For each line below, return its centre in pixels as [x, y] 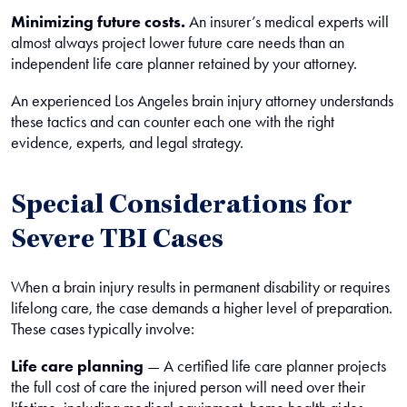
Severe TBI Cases [117, 242]
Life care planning [77, 366]
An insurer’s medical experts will [287, 22]
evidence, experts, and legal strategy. [127, 143]
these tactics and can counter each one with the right [173, 122]
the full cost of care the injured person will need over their [188, 387]
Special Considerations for [182, 207]
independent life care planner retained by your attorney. [184, 64]
